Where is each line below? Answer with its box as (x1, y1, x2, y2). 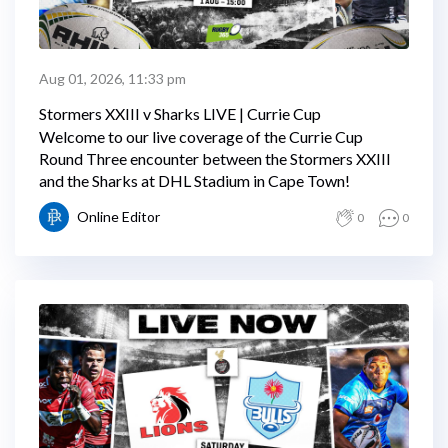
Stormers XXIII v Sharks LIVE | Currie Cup (39, 104, 321, 123)
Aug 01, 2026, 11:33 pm (39, 70, 186, 87)
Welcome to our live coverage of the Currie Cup (39, 127, 363, 146)
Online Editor (77, 208, 160, 225)
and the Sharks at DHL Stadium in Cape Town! (39, 171, 350, 190)
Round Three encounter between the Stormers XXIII (39, 149, 391, 168)
